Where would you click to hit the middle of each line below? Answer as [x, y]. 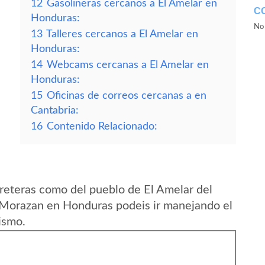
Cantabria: [55, 110]
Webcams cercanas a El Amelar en [128, 65]
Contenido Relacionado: [102, 126]
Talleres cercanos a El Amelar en [122, 34]
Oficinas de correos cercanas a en [127, 96]
